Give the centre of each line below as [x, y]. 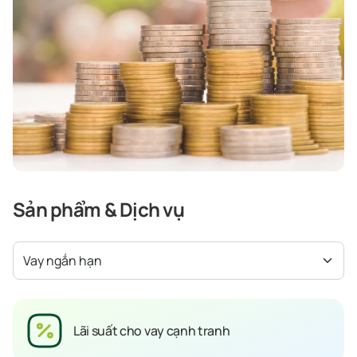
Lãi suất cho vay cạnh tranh [152, 331]
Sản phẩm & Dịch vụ [99, 209]
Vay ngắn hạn [63, 261]
